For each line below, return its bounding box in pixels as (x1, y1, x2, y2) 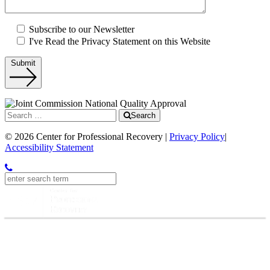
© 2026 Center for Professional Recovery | (5, 131, 169, 142)
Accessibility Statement (5, 142, 93, 152)
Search (131, 110, 155, 120)
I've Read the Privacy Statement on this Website (29, 36, 210, 47)
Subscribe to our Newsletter (29, 24, 134, 35)
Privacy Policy (169, 131, 225, 142)
